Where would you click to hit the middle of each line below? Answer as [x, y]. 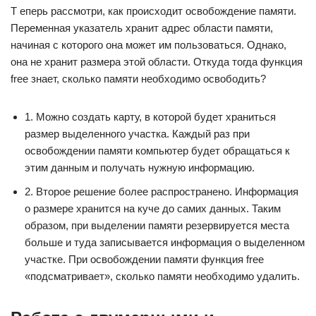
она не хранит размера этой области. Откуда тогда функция [157, 62]
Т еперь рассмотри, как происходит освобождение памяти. [153, 11]
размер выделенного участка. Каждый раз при [137, 134]
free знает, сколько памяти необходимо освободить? [138, 79]
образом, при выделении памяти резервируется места [157, 225]
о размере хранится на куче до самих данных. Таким [153, 208]
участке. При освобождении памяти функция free [144, 259]
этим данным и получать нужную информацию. [140, 168]
